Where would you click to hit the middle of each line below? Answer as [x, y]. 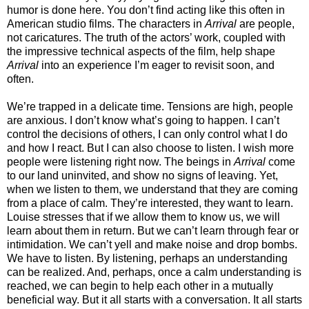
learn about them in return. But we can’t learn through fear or [153, 230]
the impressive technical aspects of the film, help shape [141, 51]
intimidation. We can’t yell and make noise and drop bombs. [152, 244]
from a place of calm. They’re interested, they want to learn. [150, 203]
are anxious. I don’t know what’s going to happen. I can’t [143, 120]
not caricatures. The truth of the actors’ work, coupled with [146, 37]
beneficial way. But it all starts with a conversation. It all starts [154, 299]
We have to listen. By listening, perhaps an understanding [147, 258]
